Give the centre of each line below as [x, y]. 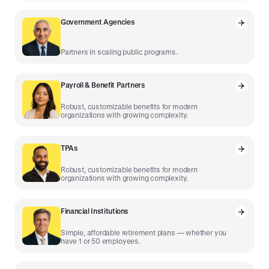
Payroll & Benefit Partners [103, 85]
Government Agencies [98, 22]
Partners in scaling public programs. [119, 52]
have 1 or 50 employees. [101, 241]
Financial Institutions [95, 211]
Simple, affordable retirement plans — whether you [144, 233]
